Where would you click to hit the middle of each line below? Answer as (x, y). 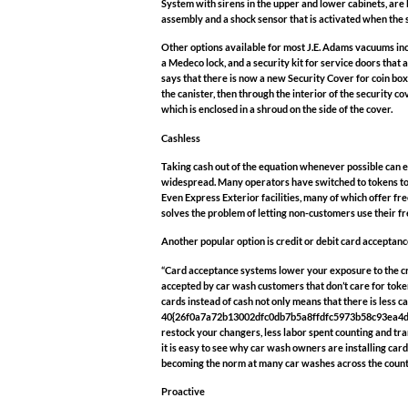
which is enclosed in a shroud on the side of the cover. (277, 109)
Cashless (181, 138)
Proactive (183, 391)
